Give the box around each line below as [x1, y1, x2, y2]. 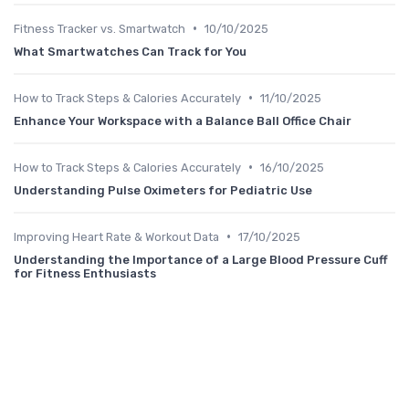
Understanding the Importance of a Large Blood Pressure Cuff [14, 252, 388, 267]
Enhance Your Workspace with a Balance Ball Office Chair [14, 113, 351, 128]
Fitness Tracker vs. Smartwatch [14, 21, 185, 36]
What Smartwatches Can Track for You [14, 44, 246, 58]
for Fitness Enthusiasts [14, 266, 156, 280]
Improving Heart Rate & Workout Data [14, 229, 219, 244]
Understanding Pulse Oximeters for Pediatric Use [14, 183, 312, 197]
